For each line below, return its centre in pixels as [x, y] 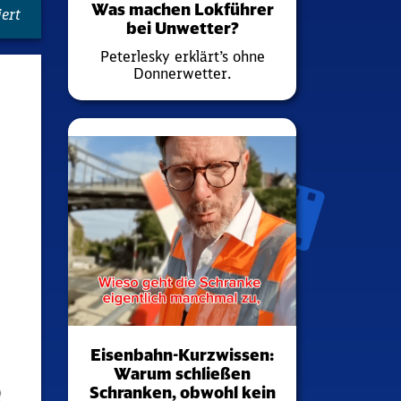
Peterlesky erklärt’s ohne [182, 57]
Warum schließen [182, 373]
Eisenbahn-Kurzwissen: [182, 354]
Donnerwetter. [182, 74]
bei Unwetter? [182, 29]
